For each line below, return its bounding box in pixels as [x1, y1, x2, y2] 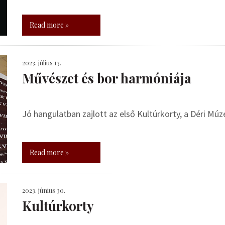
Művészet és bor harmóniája [22, 69, 191, 87]
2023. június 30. [22, 186, 65, 194]
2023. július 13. [22, 58, 61, 67]
